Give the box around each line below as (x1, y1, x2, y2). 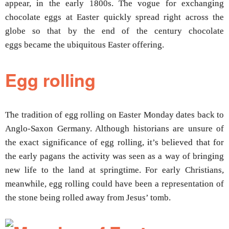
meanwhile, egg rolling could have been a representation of (5, 179, 224, 189)
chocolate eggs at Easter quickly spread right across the (5, 12, 224, 22)
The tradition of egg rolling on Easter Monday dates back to (5, 110, 224, 120)
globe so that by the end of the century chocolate (5, 26, 224, 36)
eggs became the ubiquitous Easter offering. (5, 40, 164, 50)
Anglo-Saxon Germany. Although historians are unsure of (5, 124, 224, 134)
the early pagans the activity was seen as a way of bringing (5, 151, 224, 162)
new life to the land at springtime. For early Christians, (5, 165, 224, 175)
